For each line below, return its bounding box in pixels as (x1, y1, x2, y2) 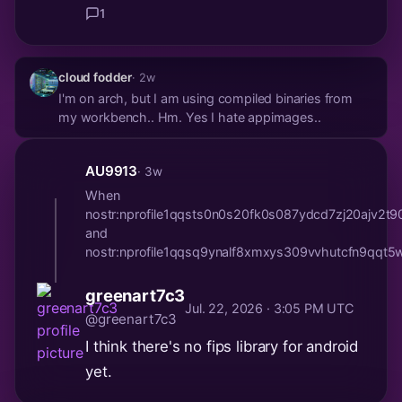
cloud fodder (58, 69, 133, 84)
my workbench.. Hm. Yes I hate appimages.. (185, 109, 321, 126)
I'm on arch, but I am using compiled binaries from (58, 91, 353, 107)
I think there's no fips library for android (85, 337, 359, 356)
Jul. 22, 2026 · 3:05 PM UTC (185, 301, 354, 317)
